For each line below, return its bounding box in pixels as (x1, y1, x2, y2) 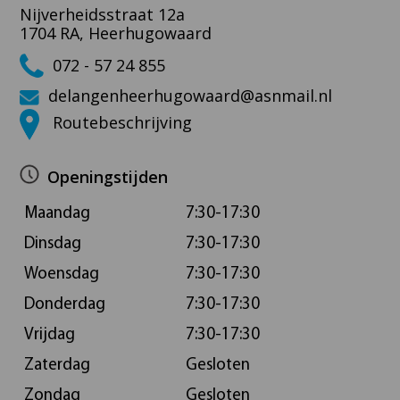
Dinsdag (23, 235, 81, 253)
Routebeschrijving (47, 112, 192, 134)
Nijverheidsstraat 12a (19, 4, 185, 26)
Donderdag (23, 296, 105, 313)
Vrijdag (23, 326, 75, 344)
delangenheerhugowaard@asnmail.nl (47, 85, 332, 107)
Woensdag (23, 265, 99, 283)
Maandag (23, 204, 90, 222)
